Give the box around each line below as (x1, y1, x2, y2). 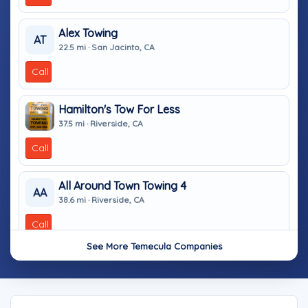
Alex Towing (58, 25, 118, 40)
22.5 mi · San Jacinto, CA (58, 41, 155, 52)
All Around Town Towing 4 (58, 178, 186, 192)
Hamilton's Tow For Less (58, 102, 180, 116)
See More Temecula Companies (86, 241, 222, 252)
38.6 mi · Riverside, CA (58, 194, 144, 205)
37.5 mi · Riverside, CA (58, 118, 143, 129)
